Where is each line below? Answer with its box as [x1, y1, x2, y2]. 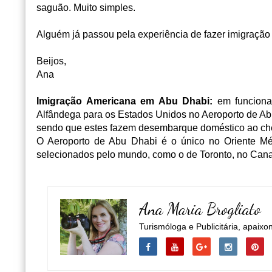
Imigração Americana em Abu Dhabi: [36, 95, 213, 106]
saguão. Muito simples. [36, 2, 135, 13]
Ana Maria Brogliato [139, 199, 261, 219]
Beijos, [36, 55, 66, 66]
